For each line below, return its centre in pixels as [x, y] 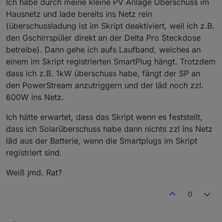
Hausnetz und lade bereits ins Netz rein [79, 14]
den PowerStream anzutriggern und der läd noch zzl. [105, 85]
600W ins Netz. [35, 97]
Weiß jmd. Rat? [34, 173]
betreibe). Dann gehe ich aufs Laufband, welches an [103, 50]
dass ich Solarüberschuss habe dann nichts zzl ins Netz [109, 129]
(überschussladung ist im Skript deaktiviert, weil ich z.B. [110, 26]
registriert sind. [34, 153]
